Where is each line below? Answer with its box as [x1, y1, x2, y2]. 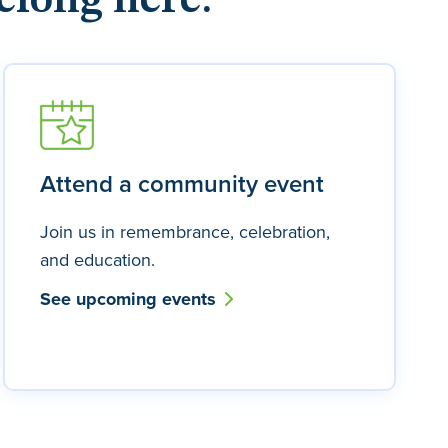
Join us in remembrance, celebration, [39, 219, 330, 244]
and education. [39, 247, 155, 272]
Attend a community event [39, 166, 324, 201]
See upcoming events [39, 286, 221, 312]
